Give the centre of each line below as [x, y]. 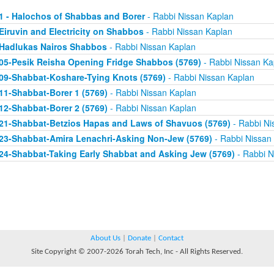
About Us [106, 238]
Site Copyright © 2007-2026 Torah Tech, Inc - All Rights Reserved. [137, 252]
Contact [171, 238]
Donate [139, 238]
